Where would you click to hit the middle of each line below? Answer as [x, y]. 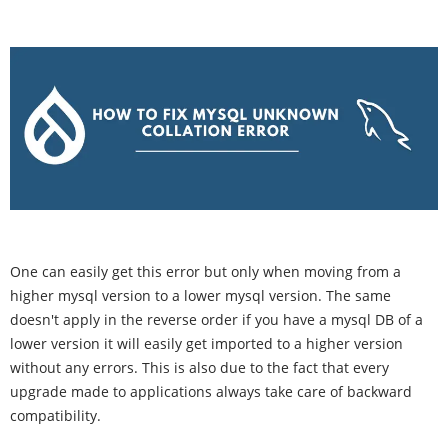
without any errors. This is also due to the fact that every [199, 368]
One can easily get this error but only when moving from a [205, 272]
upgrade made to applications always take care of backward [211, 392]
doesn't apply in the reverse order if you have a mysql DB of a [216, 320]
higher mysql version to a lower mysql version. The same [200, 296]
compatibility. [55, 416]
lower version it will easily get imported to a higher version [206, 344]
